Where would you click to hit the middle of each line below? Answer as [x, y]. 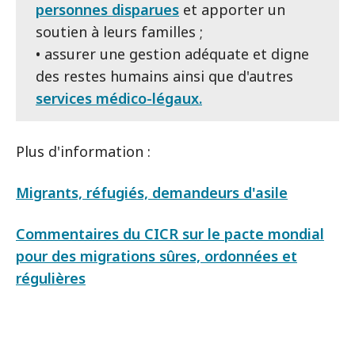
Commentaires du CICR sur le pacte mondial [170, 233]
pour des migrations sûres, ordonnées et [157, 256]
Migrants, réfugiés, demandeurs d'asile [152, 192]
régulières [51, 278]
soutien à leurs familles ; [119, 31]
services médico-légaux [117, 98]
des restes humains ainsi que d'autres [164, 76]
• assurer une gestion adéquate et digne [172, 53]
